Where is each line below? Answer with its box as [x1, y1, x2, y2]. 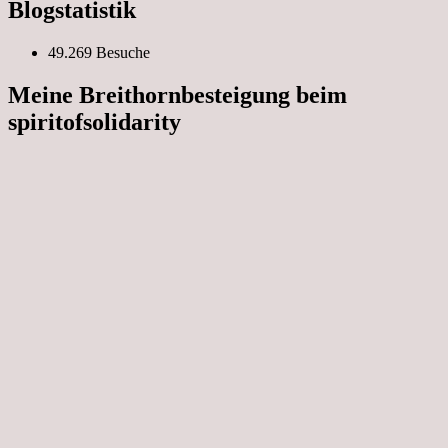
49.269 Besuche [48, 44, 150, 62]
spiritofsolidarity [8, 109, 181, 136]
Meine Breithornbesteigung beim [8, 82, 347, 109]
